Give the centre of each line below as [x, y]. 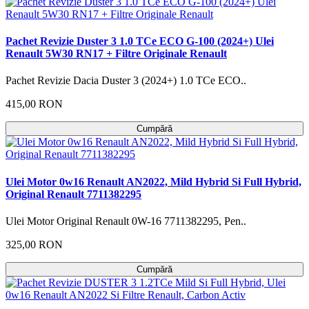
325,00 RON [34, 244]
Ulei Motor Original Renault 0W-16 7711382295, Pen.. [126, 221]
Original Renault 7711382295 [73, 194]
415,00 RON [34, 104]
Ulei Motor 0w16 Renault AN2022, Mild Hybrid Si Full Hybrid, [153, 181]
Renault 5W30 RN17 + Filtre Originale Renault [116, 54]
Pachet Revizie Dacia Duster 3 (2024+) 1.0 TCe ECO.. [126, 81]
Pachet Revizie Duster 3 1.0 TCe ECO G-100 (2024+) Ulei [140, 41]
